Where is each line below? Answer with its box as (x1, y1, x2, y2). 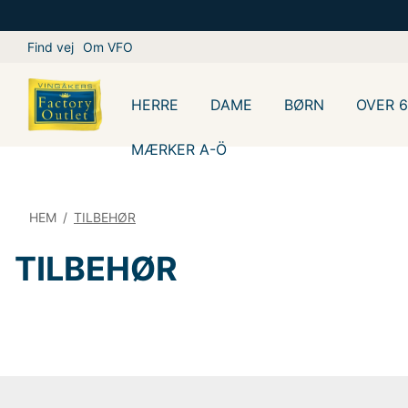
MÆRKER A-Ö (131, 139, 228, 158)
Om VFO (83, 39, 133, 55)
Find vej (27, 39, 74, 55)
